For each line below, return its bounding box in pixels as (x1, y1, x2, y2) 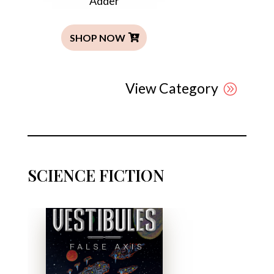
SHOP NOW (70, 32, 126, 44)
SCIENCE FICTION (27, 164, 165, 186)
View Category (125, 79, 219, 97)
